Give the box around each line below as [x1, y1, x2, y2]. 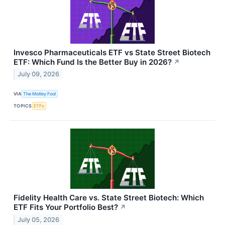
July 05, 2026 [18, 215, 60, 223]
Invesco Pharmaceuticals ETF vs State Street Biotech [14, 47, 210, 57]
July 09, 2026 [18, 70, 60, 78]
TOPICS [14, 103, 32, 109]
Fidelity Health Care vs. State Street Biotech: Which [14, 192, 204, 202]
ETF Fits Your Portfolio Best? [14, 202, 118, 212]
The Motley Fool [23, 91, 56, 97]
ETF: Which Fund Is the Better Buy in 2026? [14, 57, 172, 67]
